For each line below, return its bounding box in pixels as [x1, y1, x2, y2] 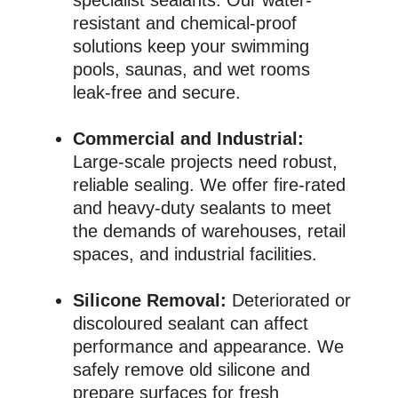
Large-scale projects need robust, [73, 151, 338, 171]
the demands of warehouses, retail [73, 220, 346, 241]
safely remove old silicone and [73, 359, 311, 379]
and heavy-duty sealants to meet [73, 197, 332, 218]
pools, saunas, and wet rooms [73, 59, 311, 79]
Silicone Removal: [73, 290, 227, 310]
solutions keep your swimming [73, 36, 310, 56]
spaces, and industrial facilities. [73, 243, 318, 264]
